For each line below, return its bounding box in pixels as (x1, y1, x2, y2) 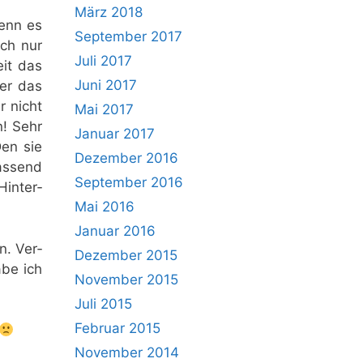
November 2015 (75, 271, 178, 288)
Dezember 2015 (75, 247, 177, 263)
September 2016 (75, 174, 183, 190)
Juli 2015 (75, 296, 132, 312)
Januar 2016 (75, 223, 156, 239)
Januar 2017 (75, 126, 155, 142)
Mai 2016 (75, 199, 135, 215)
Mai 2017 (75, 101, 134, 117)
